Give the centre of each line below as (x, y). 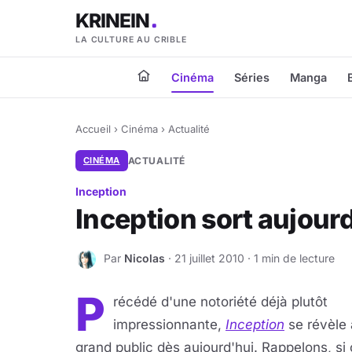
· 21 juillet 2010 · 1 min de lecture (250, 258)
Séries (252, 77)
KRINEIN (113, 20)
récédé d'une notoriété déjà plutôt (220, 302)
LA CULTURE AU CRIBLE (131, 39)
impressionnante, (169, 324)
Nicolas (145, 258)
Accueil (93, 129)
